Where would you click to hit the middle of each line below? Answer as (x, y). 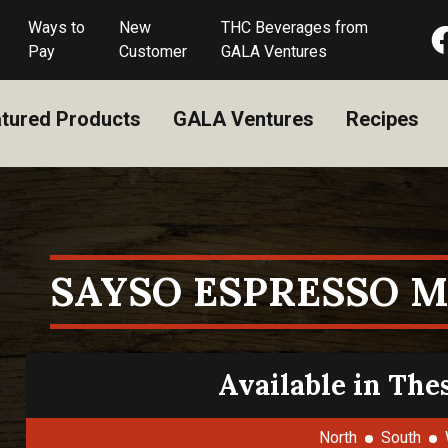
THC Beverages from (294, 27)
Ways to (57, 27)
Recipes (382, 119)
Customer (152, 51)
